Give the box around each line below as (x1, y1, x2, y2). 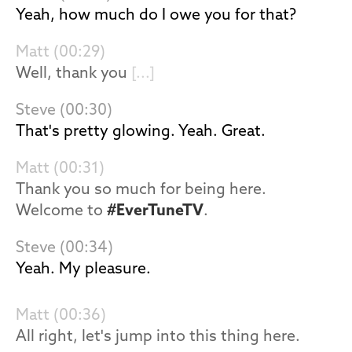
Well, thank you (16, 66, 131, 82)
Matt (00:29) (16, 45, 105, 60)
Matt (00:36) (16, 308, 106, 324)
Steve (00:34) (16, 240, 113, 256)
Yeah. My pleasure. (16, 262, 151, 277)
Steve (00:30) (16, 103, 112, 119)
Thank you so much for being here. (16, 182, 266, 198)
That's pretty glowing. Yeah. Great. (16, 124, 266, 140)
